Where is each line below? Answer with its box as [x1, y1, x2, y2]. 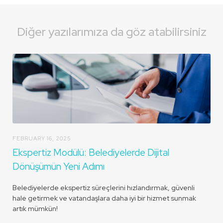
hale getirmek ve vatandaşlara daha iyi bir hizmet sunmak [12, 194, 196, 203]
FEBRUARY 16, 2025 [12, 135, 71, 142]
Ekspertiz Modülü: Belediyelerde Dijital [12, 146, 169, 159]
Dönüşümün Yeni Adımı [12, 160, 105, 173]
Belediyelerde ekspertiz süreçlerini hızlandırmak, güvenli [12, 183, 195, 192]
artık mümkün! [12, 204, 58, 213]
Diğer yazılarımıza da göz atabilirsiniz [16, 24, 207, 39]
